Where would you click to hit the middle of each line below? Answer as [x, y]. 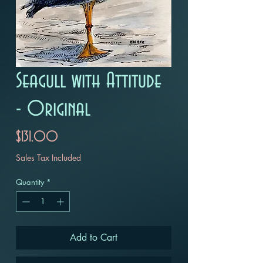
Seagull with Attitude [89, 81]
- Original [53, 109]
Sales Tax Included [48, 157]
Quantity [30, 182]
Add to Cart [94, 238]
